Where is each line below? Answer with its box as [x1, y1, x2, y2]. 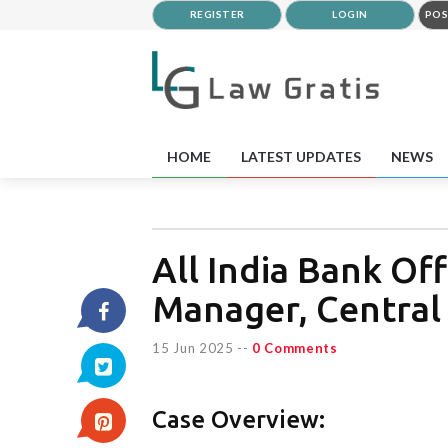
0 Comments [251, 339, 338, 356]
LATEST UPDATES [241, 147, 361, 165]
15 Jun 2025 [152, 339, 234, 356]
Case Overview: [152, 405, 325, 433]
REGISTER [189, 8, 245, 20]
